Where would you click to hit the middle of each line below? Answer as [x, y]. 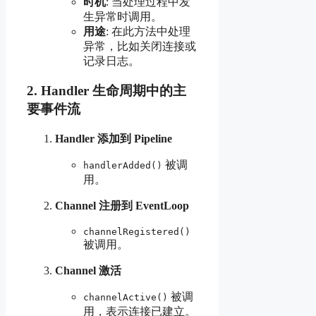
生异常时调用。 [123, 16]
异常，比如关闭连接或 [140, 46]
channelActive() [126, 298]
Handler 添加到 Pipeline [114, 139]
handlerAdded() [123, 166]
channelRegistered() [137, 232]
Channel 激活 [88, 271]
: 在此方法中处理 [148, 31]
